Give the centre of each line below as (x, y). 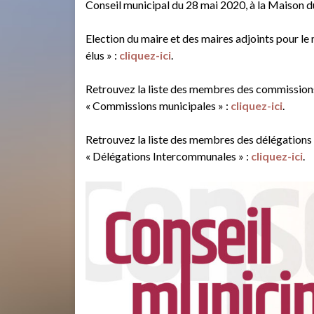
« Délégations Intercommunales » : (168, 156)
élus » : (102, 55)
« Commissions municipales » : (158, 105)
